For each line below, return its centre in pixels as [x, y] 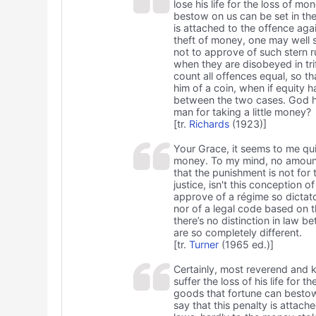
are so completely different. [237, 233]
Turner [203, 245]
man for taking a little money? [242, 112]
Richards [209, 124]
